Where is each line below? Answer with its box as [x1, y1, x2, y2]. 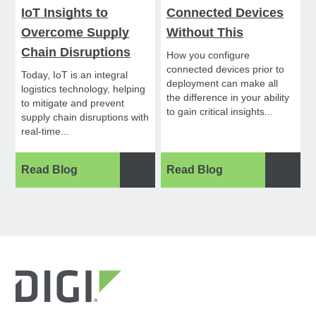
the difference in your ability [166, 92, 290, 104]
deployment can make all [166, 78, 279, 90]
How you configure [166, 49, 250, 61]
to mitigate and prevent [21, 97, 125, 109]
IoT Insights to [21, 6, 109, 20]
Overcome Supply [21, 25, 130, 40]
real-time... [21, 126, 70, 138]
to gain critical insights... [166, 106, 274, 118]
